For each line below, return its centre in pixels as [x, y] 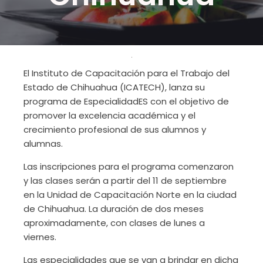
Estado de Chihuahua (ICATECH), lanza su [114, 87]
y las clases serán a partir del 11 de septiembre [125, 181]
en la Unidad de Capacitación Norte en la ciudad [130, 195]
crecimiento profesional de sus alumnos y [115, 129]
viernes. [40, 237]
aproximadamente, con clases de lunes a [114, 223]
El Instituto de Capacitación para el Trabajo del [127, 73]
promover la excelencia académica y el [109, 115]
